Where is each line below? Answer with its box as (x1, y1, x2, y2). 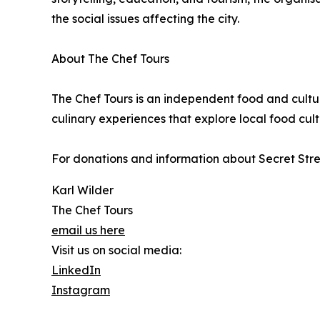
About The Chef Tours (51, 51, 169, 66)
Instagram (51, 283, 110, 298)
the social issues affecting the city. (51, 11, 239, 26)
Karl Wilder (51, 183, 114, 198)
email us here (51, 223, 125, 238)
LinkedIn (51, 263, 101, 278)
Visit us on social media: (51, 243, 181, 258)
